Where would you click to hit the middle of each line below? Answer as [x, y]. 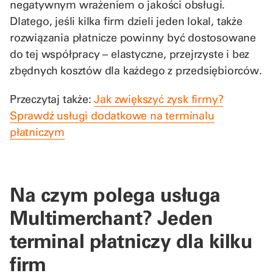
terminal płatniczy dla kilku [131, 240]
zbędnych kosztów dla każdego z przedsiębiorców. [136, 70]
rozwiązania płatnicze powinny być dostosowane [133, 37]
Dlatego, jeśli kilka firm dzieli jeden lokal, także [126, 21]
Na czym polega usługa [115, 194]
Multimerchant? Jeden [111, 217]
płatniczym [37, 132]
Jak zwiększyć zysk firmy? [159, 99]
